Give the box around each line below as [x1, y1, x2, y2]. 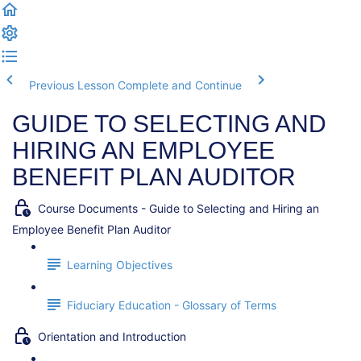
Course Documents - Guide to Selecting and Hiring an [38, 201, 319, 216]
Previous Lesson [29, 78, 114, 92]
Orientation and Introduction [38, 330, 186, 344]
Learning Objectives [67, 258, 172, 272]
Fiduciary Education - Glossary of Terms [67, 298, 276, 313]
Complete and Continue [118, 78, 242, 92]
